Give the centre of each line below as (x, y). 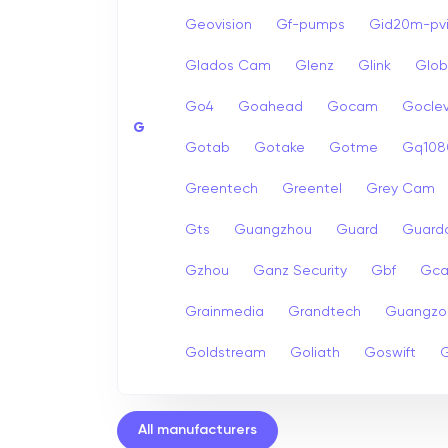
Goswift (390, 352)
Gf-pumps (310, 24)
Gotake (279, 147)
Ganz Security (300, 270)
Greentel (312, 188)
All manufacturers (197, 430)
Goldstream (225, 352)
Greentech (221, 188)
